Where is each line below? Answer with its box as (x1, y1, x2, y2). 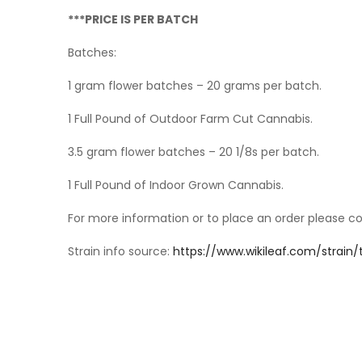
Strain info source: (68, 243, 173, 260)
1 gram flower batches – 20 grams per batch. (68, 78, 322, 95)
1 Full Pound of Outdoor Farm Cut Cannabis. (68, 111, 313, 128)
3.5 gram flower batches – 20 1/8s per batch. (68, 144, 319, 161)
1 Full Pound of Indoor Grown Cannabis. (68, 177, 284, 194)
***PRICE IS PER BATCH (68, 11, 198, 28)
